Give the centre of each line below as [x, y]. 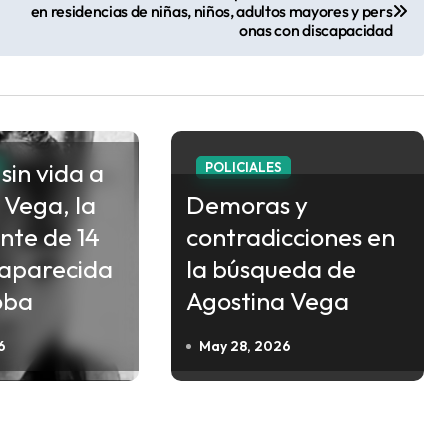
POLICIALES [243, 166]
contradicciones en [290, 236]
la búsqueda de [270, 268]
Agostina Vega [267, 300]
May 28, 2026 [244, 345]
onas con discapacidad [316, 29]
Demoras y [246, 204]
